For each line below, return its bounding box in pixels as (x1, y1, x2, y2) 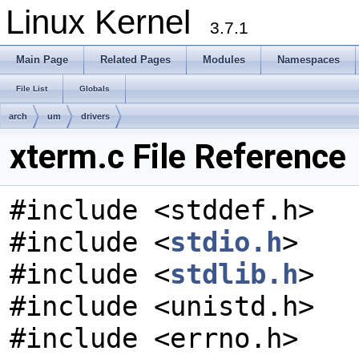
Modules (203, 54, 245, 66)
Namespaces (277, 54, 340, 66)
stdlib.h (170, 258, 298, 290)
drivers (81, 111, 110, 121)
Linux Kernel (6, 3, 210, 41)
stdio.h (170, 226, 282, 258)
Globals (79, 84, 110, 93)
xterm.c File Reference (10, 137, 346, 176)
